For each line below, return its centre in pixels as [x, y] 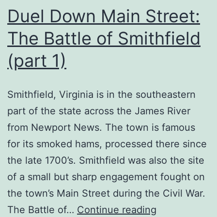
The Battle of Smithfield [104, 38]
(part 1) [37, 60]
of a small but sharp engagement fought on [106, 177]
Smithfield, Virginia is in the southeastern [101, 94]
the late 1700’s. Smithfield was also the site [106, 160]
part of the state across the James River [99, 111]
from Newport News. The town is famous [101, 127]
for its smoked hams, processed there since [107, 144]
